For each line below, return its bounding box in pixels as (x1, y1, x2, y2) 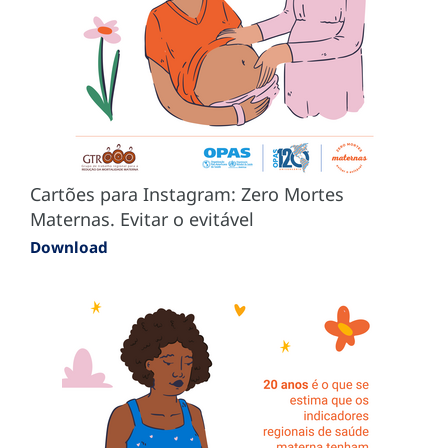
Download (30, 236, 108, 257)
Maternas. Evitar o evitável (30, 206, 254, 231)
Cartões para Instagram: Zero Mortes (30, 181, 344, 206)
